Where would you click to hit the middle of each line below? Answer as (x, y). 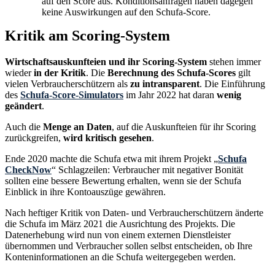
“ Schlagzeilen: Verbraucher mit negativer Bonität (147, 170)
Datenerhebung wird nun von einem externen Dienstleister (118, 235)
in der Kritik (60, 73)
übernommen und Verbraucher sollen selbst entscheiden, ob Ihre (129, 246)
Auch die (24, 127)
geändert (23, 106)
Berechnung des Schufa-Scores (172, 73)
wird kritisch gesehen (107, 138)
